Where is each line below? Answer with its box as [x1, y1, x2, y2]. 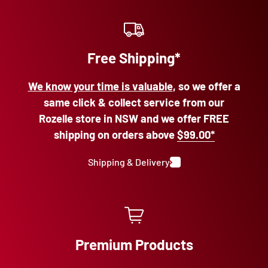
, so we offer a [172, 80, 240, 93]
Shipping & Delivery [87, 156, 170, 168]
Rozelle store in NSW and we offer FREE [39, 112, 229, 126]
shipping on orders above [53, 128, 177, 142]
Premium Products [75, 236, 193, 254]
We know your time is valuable [28, 80, 173, 93]
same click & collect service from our [44, 96, 224, 109]
